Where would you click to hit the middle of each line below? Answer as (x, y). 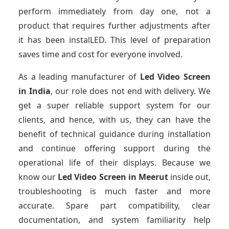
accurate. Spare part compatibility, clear (114, 206)
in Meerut (149, 177)
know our (38, 177)
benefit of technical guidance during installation (114, 134)
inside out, (190, 177)
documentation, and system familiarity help (114, 220)
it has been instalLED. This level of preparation (114, 40)
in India (35, 91)
